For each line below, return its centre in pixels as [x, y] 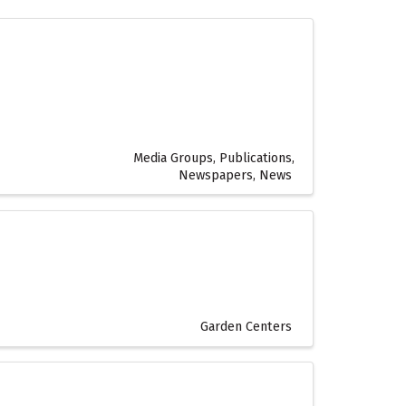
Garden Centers [246, 326]
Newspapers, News [235, 175]
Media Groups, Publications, [214, 158]
